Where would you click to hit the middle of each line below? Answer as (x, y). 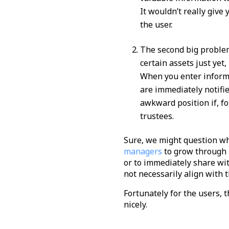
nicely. (135, 204)
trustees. (158, 116)
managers (143, 151)
